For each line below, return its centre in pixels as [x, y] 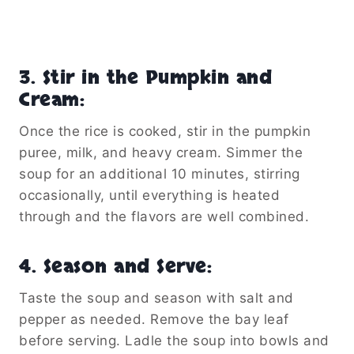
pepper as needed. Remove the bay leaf [154, 319]
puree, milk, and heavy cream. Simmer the [161, 152]
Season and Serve [125, 266]
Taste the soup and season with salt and [156, 298]
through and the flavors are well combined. [164, 216]
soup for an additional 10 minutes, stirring [160, 173]
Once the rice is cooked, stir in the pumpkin [165, 131]
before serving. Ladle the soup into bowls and [174, 340]
